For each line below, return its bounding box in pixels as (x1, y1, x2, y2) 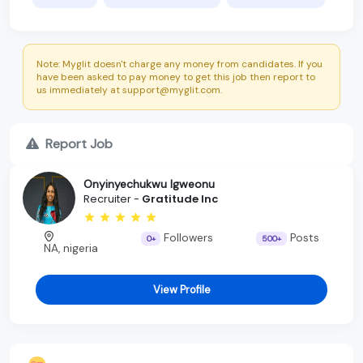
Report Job (45, 135, 113, 152)
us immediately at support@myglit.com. (36, 83, 222, 96)
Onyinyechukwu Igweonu (83, 177, 215, 192)
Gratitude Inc (142, 191, 218, 207)
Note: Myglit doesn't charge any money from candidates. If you (36, 57, 322, 70)
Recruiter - (83, 191, 142, 207)
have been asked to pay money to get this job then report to (36, 70, 315, 83)
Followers (160, 230, 214, 245)
